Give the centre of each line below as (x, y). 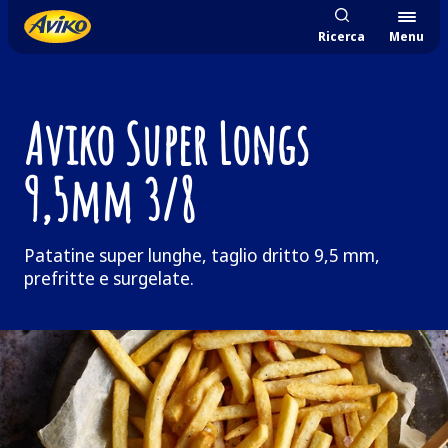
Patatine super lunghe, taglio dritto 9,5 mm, (202, 255)
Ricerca (341, 36)
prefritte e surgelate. (109, 278)
